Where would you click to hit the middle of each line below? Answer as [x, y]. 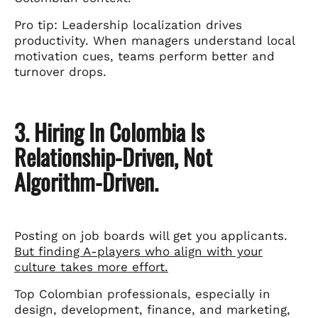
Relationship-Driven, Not [113, 156]
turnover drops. [60, 71]
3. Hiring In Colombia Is [109, 131]
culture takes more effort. [91, 267]
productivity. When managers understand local [154, 40]
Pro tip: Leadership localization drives [128, 24]
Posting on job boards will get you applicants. [151, 235]
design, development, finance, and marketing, [152, 309]
